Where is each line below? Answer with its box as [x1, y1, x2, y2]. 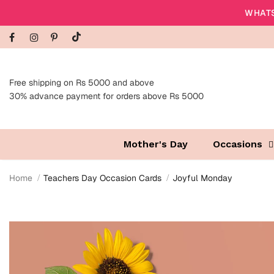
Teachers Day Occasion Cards [43, 172, 161, 184]
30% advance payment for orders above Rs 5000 [9, 91, 204, 102]
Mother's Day [123, 138, 188, 150]
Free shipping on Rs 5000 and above [9, 77, 154, 89]
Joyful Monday [172, 172, 232, 184]
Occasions [212, 138, 262, 150]
